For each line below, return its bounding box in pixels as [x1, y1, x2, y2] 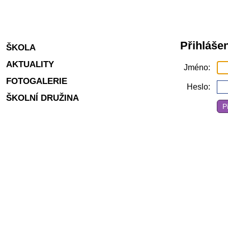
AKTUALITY [6, 59, 54, 69]
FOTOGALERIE [6, 75, 67, 86]
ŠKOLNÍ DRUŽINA [6, 92, 79, 103]
